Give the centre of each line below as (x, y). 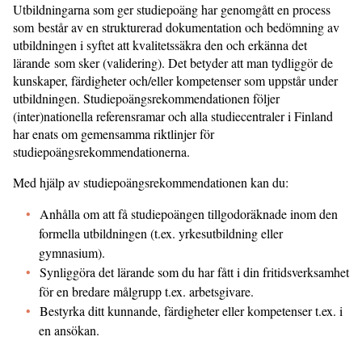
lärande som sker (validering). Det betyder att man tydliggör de (173, 63)
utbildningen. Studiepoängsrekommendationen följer (146, 98)
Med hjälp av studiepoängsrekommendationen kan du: (151, 182)
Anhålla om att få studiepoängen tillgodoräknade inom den (189, 214)
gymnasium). (72, 253)
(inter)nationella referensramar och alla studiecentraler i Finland (173, 116)
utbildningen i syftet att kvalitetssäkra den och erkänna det (160, 45)
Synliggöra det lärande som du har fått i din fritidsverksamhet (194, 272)
